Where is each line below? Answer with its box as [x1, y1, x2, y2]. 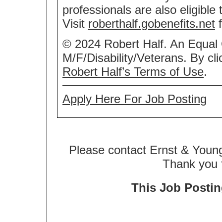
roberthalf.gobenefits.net [88, 16, 215, 30]
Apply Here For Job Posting [62, 92, 207, 106]
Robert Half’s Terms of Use [62, 64, 204, 78]
